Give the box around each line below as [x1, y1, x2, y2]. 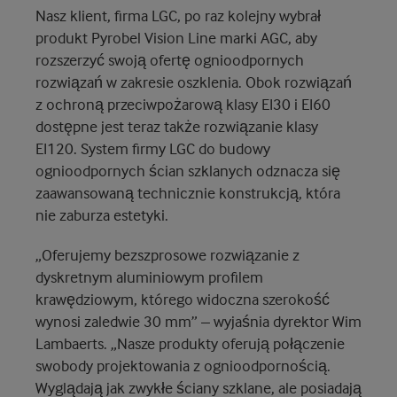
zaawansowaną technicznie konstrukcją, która [35, 183, 340, 203]
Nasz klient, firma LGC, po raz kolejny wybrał [35, 5, 321, 26]
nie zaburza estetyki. [35, 205, 172, 225]
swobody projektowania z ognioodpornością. [35, 355, 331, 376]
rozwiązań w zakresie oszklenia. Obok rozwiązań [35, 72, 352, 92]
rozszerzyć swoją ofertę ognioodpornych [35, 50, 304, 70]
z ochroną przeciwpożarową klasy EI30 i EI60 [35, 94, 331, 114]
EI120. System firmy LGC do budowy [35, 138, 270, 159]
